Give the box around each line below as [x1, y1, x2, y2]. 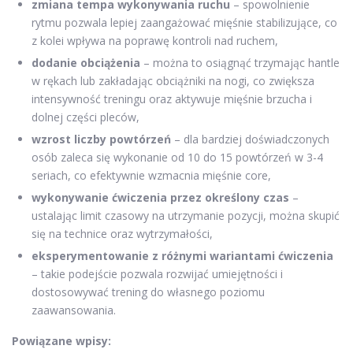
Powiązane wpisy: [12, 333, 111, 348]
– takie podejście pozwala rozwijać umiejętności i [32, 266, 283, 281]
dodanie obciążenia [32, 54, 140, 70]
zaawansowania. [32, 302, 116, 318]
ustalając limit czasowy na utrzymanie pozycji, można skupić [32, 207, 340, 223]
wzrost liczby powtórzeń [32, 131, 171, 147]
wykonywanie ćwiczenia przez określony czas [32, 189, 289, 205]
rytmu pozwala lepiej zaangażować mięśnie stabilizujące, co [32, 14, 337, 30]
